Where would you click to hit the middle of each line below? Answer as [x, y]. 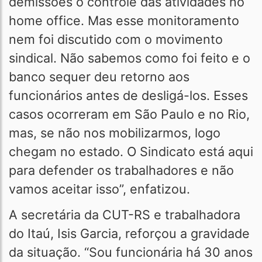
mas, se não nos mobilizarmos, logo [115, 133]
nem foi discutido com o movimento [116, 39]
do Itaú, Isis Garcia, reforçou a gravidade [129, 233]
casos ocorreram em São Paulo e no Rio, [129, 114]
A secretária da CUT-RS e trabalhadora [125, 215]
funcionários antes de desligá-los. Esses [128, 95]
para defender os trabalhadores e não [121, 170]
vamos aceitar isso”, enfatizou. [99, 189]
